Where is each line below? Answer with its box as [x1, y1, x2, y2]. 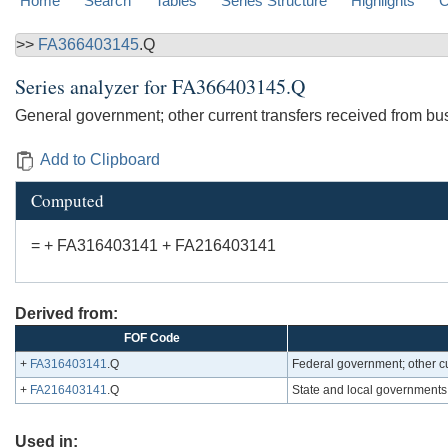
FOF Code [123, 331, 180, 346]
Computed [31, 189, 104, 213]
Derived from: [15, 305, 118, 323]
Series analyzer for [15, 73, 172, 101]
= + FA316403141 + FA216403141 [31, 237, 276, 255]
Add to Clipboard [40, 151, 160, 169]
